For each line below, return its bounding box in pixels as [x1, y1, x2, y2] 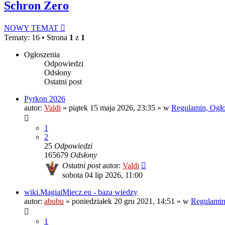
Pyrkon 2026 [24, 94, 65, 103]
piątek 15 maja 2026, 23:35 [69, 103, 155, 113]
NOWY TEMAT [4, 24, 58, 33]
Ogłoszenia [24, 50, 60, 59]
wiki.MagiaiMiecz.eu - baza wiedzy [24, 188, 138, 197]
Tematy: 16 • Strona [4, 33, 69, 42]
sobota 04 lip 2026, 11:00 [62, 171, 143, 180]
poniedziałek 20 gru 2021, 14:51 [72, 197, 175, 206]
